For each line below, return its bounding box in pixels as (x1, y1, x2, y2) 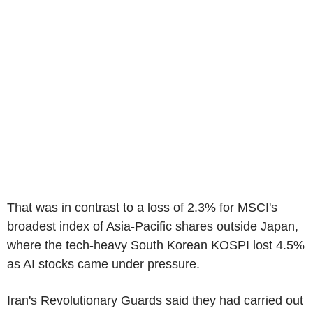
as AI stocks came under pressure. (7, 256, 203, 271)
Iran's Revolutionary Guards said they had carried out (7, 293, 303, 307)
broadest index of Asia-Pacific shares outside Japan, (7, 219, 298, 233)
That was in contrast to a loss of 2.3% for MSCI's (7, 200, 277, 214)
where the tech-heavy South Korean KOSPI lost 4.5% (7, 238, 305, 252)
